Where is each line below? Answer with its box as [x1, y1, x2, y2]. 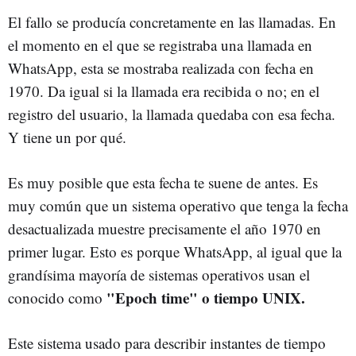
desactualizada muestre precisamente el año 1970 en [8, 219, 321, 239]
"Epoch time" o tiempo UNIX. [106, 287, 305, 309]
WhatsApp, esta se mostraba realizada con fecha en [8, 58, 314, 79]
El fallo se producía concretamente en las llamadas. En [8, 12, 336, 33]
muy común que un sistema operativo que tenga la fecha [8, 195, 348, 216]
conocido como [8, 288, 106, 308]
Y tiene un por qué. [8, 127, 126, 148]
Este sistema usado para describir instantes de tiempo [8, 333, 326, 354]
